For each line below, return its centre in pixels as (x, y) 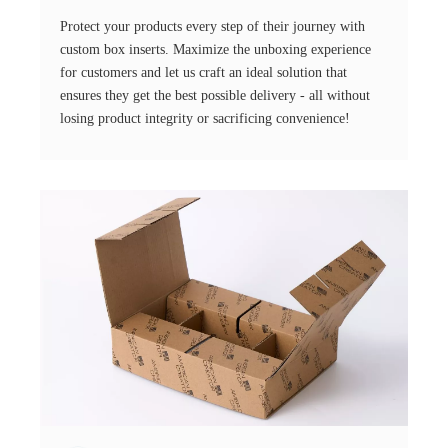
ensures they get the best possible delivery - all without (215, 96)
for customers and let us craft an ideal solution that (203, 73)
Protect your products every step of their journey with (212, 27)
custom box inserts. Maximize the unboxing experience (215, 50)
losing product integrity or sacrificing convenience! (205, 119)
